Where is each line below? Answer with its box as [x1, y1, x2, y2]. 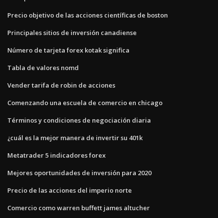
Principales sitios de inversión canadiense [7, 28, 137, 37]
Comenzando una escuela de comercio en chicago [7, 98, 163, 107]
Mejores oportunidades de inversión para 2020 [7, 168, 151, 177]
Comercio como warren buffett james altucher [7, 203, 150, 212]
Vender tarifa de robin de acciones [7, 80, 115, 90]
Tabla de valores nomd [7, 63, 79, 72]
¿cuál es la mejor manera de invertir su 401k [7, 133, 143, 142]
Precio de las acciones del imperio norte [7, 185, 132, 195]
